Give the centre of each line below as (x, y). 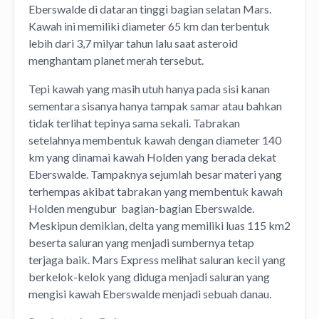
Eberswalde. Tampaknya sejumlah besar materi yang (155, 174)
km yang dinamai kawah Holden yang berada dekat (152, 157)
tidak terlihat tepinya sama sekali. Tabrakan (134, 123)
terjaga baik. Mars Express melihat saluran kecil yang (157, 260)
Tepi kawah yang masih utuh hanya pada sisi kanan (149, 89)
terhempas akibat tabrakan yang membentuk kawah (156, 192)
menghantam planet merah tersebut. (116, 61)
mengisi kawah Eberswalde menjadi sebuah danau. (150, 294)
